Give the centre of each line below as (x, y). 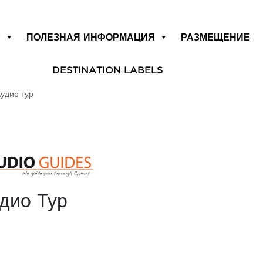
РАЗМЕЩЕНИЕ (216, 37)
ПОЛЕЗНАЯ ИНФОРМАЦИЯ (91, 37)
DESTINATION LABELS (107, 70)
